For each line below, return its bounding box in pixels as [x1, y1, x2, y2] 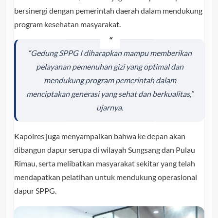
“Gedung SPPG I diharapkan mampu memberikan [28, 48, 192, 57]
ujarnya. [96, 102, 123, 112]
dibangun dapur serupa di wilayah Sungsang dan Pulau [14, 145, 195, 154]
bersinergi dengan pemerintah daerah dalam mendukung [14, 5, 202, 15]
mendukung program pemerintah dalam [43, 75, 176, 85]
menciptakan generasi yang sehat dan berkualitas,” [26, 89, 193, 98]
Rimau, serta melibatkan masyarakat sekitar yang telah [14, 158, 195, 168]
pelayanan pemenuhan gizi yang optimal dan [36, 61, 183, 71]
